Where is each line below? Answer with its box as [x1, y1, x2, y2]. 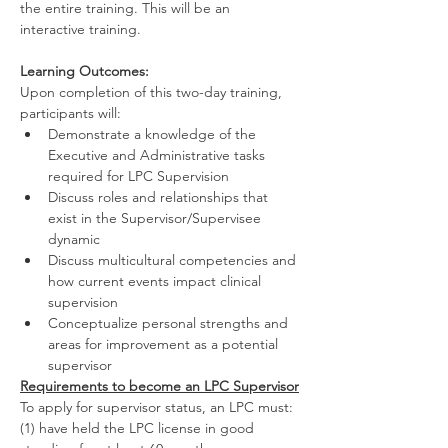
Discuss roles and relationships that [48, 188, 272, 206]
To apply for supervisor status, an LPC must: [20, 398, 293, 416]
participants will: [20, 104, 121, 122]
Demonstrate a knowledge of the [48, 125, 260, 143]
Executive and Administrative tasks [48, 146, 269, 164]
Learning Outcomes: [20, 62, 149, 80]
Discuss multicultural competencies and [48, 251, 300, 269]
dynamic [48, 230, 100, 248]
